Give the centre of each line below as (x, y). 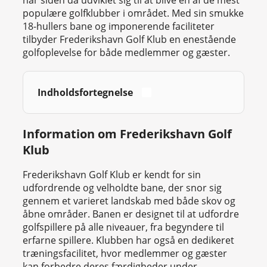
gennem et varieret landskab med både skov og (129, 201)
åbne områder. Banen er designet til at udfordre (131, 214)
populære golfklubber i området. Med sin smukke (133, 13)
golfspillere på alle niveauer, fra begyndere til (123, 227)
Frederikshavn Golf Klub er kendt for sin (112, 175)
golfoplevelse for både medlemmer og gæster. (126, 53)
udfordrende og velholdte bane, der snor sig (122, 188)
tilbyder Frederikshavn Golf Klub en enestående (129, 40)
